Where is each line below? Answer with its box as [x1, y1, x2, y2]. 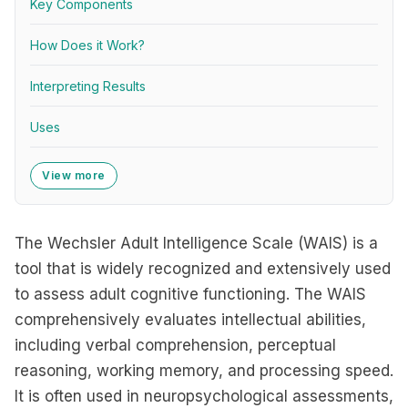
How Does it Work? [30, 37, 145, 53]
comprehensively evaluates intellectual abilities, [15, 311, 366, 329]
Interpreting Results [30, 78, 146, 94]
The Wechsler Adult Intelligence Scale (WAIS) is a [15, 234, 378, 252]
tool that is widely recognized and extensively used [15, 260, 391, 278]
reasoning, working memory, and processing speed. [15, 362, 393, 380]
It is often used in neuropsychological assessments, [15, 387, 393, 405]
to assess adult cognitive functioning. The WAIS [15, 285, 366, 303]
